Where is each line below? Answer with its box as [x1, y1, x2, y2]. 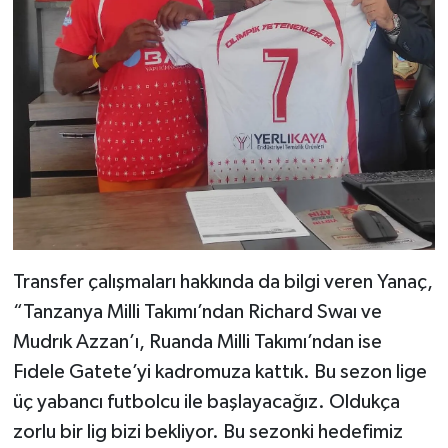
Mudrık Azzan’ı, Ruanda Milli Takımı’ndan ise [12, 332, 382, 353]
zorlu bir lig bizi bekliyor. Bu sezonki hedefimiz [12, 422, 403, 443]
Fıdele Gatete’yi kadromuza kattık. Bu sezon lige [12, 362, 427, 383]
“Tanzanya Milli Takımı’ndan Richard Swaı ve [12, 302, 382, 323]
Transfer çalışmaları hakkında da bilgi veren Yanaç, [12, 272, 433, 293]
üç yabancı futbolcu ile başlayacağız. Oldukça [12, 392, 400, 413]
